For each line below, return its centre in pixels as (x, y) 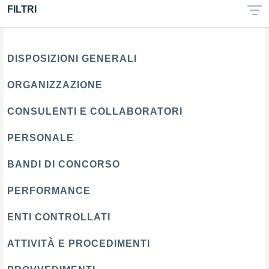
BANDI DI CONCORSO (64, 164)
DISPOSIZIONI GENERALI (72, 58)
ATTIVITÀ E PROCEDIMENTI (79, 243)
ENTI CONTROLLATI (59, 217)
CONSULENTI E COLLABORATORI (95, 111)
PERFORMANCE (49, 190)
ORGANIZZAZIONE (55, 85)
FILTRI (22, 10)
